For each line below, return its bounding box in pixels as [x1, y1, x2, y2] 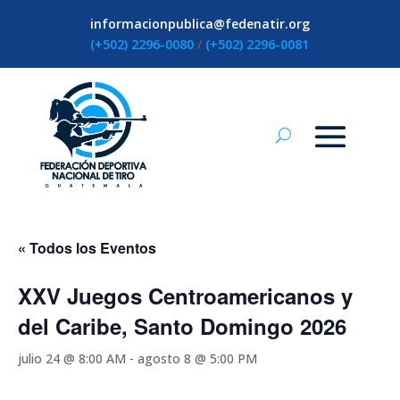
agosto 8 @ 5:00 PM [137, 350, 257, 367]
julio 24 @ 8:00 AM [18, 350, 126, 367]
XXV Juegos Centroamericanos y [18, 280, 353, 311]
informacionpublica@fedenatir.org [89, 15, 310, 32]
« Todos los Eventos [18, 237, 156, 258]
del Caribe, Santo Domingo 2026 [18, 311, 346, 341]
